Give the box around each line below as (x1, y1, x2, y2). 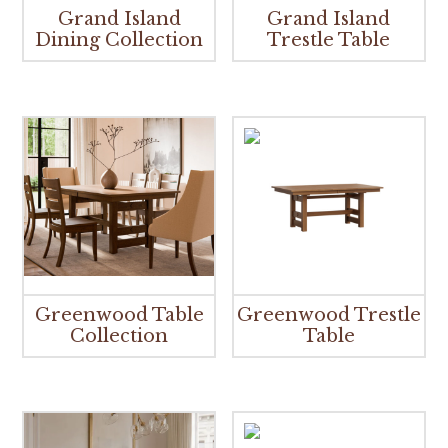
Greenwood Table (34, 303, 204, 326)
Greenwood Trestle (236, 303, 421, 326)
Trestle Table (267, 28, 391, 51)
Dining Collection (35, 28, 204, 51)
